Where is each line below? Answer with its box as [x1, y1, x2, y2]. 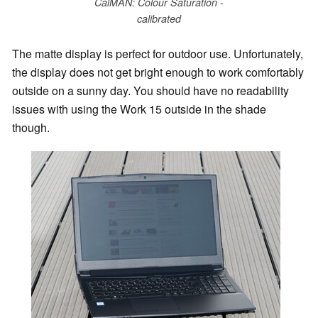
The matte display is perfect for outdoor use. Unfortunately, [12, 45, 303, 62]
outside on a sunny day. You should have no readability [12, 82, 289, 99]
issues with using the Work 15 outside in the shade [12, 101, 266, 118]
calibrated [137, 11, 181, 26]
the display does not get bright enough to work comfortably [12, 64, 304, 81]
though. [12, 119, 50, 136]
